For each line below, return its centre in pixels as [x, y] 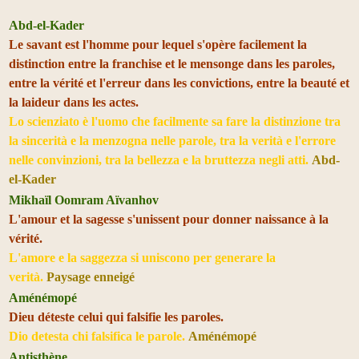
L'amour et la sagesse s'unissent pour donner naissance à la [169, 219]
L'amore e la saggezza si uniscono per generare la [142, 257]
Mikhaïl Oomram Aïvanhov [84, 200]
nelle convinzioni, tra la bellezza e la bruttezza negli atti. [160, 159]
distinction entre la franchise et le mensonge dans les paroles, [172, 63]
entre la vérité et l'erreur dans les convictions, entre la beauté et [179, 83]
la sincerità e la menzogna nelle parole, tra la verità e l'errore [172, 140]
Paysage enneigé [91, 276]
